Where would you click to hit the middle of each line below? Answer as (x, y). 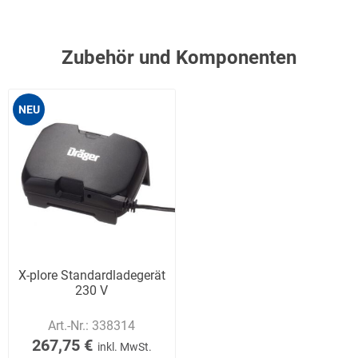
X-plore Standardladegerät (91, 275)
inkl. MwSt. (123, 346)
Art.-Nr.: (70, 325)
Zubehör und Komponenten (179, 58)
